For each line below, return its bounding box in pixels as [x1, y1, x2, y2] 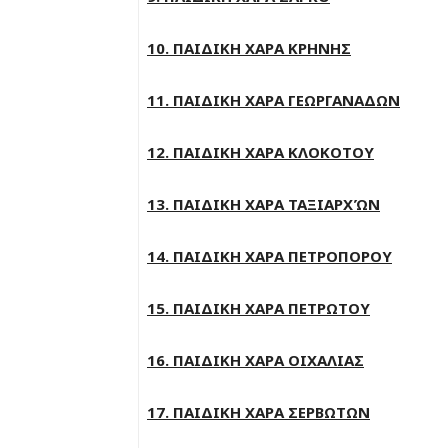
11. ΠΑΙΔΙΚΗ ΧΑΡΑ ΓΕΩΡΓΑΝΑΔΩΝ [147, 90, 400, 110]
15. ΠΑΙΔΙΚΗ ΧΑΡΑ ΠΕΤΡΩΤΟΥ [147, 298, 370, 318]
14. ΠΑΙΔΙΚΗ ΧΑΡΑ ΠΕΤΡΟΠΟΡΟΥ [147, 246, 392, 266]
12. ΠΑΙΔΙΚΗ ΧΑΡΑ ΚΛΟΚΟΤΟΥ [147, 142, 374, 162]
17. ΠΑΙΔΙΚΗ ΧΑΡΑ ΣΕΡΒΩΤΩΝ [147, 402, 370, 422]
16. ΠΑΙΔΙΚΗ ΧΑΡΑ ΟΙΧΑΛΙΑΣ [147, 350, 364, 370]
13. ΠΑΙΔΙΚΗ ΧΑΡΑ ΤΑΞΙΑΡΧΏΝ [147, 194, 380, 214]
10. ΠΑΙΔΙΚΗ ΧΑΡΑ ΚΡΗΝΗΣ [147, 38, 351, 58]
